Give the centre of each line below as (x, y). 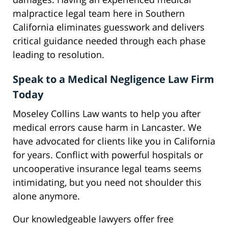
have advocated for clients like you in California (114, 141)
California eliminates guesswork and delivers (109, 27)
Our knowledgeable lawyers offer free (93, 219)
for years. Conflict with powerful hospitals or (108, 155)
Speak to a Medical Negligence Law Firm (113, 79)
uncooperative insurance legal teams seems (107, 169)
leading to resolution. (59, 55)
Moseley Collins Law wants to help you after (107, 114)
